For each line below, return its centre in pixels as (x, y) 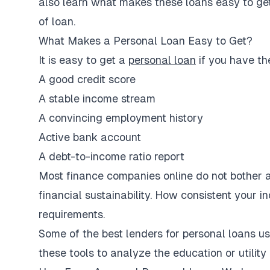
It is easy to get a (83, 60)
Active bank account (90, 137)
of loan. (57, 21)
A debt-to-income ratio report (111, 156)
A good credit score (87, 79)
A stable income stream (97, 99)
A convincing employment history (121, 118)
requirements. (73, 214)
